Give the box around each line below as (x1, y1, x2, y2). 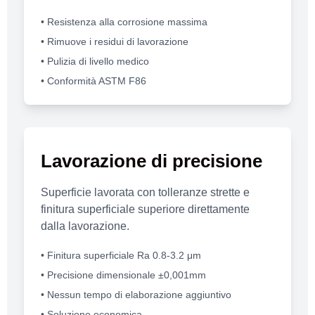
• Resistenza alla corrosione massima (41, 15, 207, 27)
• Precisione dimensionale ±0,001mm (41, 269, 206, 281)
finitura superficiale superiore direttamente (41, 202, 250, 215)
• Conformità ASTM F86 (41, 75, 146, 86)
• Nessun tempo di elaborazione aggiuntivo (41, 288, 231, 300)
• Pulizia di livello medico (41, 55, 149, 67)
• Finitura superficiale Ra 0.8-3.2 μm (41, 249, 201, 261)
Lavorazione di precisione (41, 150, 262, 171)
